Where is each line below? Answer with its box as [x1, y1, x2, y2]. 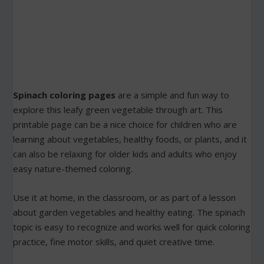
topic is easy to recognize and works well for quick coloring [13, 221, 251, 233]
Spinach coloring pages [13, 89, 116, 101]
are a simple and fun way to [115, 89, 230, 101]
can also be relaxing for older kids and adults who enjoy [13, 148, 237, 160]
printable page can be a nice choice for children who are [13, 118, 237, 131]
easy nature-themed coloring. [13, 163, 133, 175]
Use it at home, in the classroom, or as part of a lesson [13, 192, 236, 204]
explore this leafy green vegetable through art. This [13, 104, 223, 116]
